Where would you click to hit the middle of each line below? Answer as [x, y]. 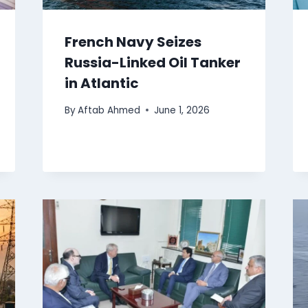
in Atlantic [101, 84]
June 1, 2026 [181, 110]
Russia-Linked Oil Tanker [152, 63]
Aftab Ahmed [109, 110]
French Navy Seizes [133, 42]
